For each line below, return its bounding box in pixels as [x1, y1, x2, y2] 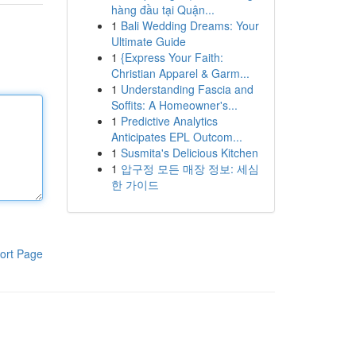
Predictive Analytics [120, 113, 218, 129]
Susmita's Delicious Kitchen [120, 145, 258, 161]
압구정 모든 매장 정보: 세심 [120, 161, 259, 176]
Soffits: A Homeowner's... [110, 97, 238, 113]
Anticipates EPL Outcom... [110, 129, 242, 145]
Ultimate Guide [110, 33, 186, 49]
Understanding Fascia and [120, 81, 253, 97]
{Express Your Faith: [120, 49, 223, 65]
